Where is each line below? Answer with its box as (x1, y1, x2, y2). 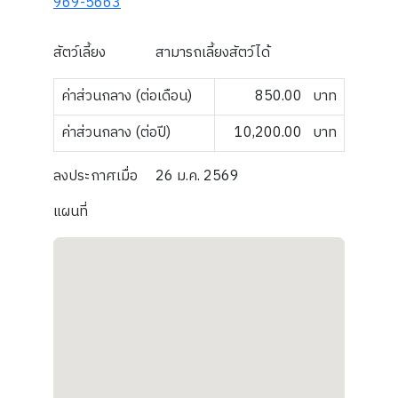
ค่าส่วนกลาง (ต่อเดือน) (61, 84, 192, 108)
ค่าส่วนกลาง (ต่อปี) (61, 121, 171, 145)
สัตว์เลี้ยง (53, 41, 106, 65)
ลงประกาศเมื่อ (53, 164, 138, 188)
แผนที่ (53, 200, 88, 224)
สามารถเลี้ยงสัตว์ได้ (155, 41, 270, 65)
